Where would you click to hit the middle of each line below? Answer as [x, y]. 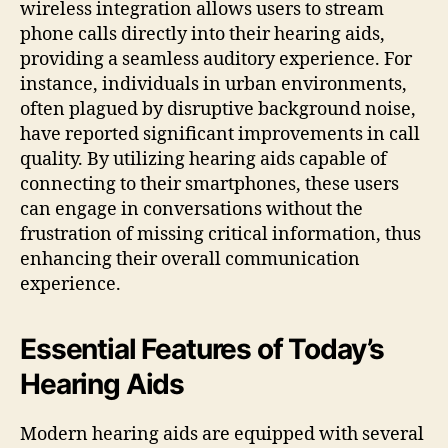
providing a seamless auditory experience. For [216, 59]
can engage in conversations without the [191, 209]
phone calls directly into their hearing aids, [202, 34]
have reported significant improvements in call [220, 134]
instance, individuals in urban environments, [213, 84]
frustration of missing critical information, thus [220, 234]
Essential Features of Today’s [202, 348]
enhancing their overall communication [190, 259]
